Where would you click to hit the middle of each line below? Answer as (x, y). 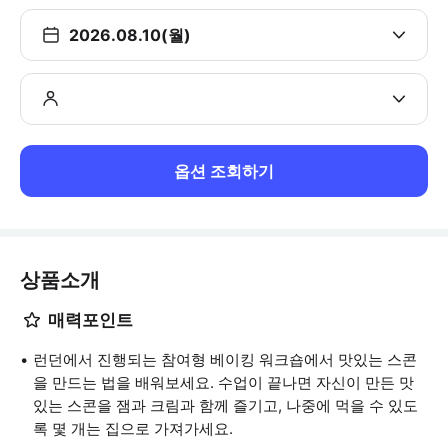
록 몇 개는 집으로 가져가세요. (133, 428)
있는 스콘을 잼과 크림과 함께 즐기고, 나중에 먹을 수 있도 (225, 405)
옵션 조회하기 (224, 171)
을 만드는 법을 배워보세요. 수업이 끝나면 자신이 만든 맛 (223, 382)
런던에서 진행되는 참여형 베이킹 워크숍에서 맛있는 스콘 (225, 359)
